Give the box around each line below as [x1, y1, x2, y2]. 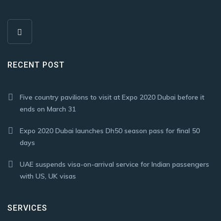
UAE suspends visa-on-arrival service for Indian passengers [20, 160, 209, 169]
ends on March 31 [20, 105, 76, 113]
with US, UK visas [20, 172, 76, 181]
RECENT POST [7, 60, 65, 70]
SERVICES [7, 203, 47, 213]
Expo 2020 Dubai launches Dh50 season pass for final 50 [20, 126, 200, 135]
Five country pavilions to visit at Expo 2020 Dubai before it [20, 93, 204, 102]
